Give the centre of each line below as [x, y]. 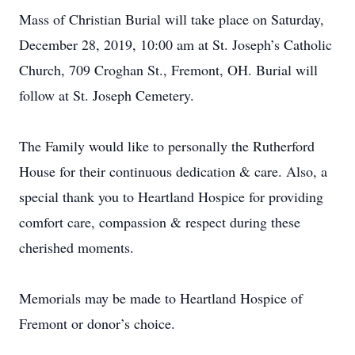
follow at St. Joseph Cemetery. [107, 95]
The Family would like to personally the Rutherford [167, 146]
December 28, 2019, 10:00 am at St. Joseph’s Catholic [176, 44]
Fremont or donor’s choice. [97, 323]
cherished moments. [76, 247]
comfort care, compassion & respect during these [160, 222]
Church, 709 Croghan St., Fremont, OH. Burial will [168, 70]
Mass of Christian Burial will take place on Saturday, [172, 19]
